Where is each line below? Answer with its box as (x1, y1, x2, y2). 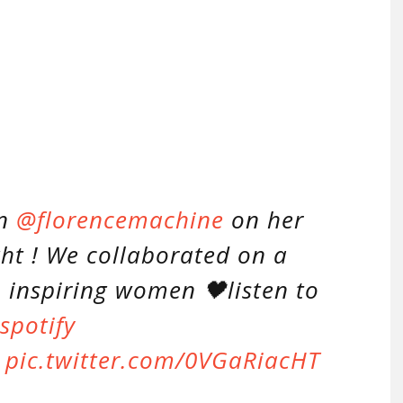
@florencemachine (16, 203, 224, 236)
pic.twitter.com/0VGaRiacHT (5, 344, 320, 376)
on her (224, 203, 304, 236)
